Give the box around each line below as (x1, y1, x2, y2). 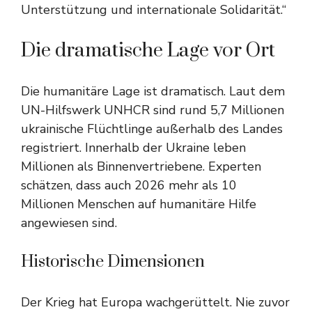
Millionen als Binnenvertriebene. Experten (21, 158, 261, 175)
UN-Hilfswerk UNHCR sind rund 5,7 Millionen (21, 102, 284, 118)
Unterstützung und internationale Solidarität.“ (21, 1, 286, 18)
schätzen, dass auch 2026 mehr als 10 (21, 177, 237, 194)
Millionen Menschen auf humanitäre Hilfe (21, 196, 256, 212)
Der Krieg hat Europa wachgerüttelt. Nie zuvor (21, 294, 290, 311)
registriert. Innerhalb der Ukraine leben (21, 139, 246, 156)
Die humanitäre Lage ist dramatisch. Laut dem (21, 83, 285, 100)
